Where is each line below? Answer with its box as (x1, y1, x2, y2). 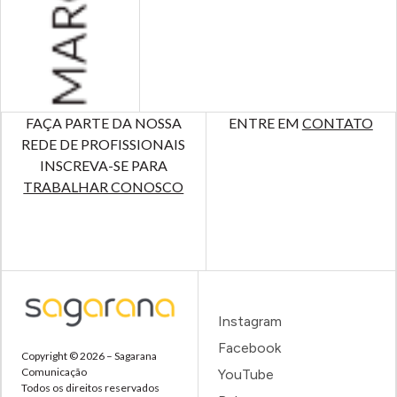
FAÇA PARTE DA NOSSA (25, 113, 182, 131)
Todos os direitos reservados (20, 381, 160, 395)
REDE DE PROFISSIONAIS (21, 135, 186, 152)
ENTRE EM (228, 113, 302, 131)
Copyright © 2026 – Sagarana (20, 349, 157, 363)
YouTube (217, 366, 274, 384)
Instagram (217, 313, 282, 331)
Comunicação (20, 365, 87, 379)
